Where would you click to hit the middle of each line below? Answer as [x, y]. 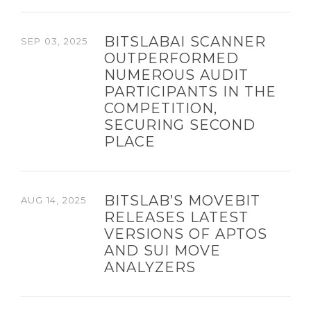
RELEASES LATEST [176, 217]
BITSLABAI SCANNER [185, 42]
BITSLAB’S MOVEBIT [182, 201]
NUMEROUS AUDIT [176, 75]
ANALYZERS [150, 267]
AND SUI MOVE [162, 251]
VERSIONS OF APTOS [186, 234]
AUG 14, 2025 [53, 200]
